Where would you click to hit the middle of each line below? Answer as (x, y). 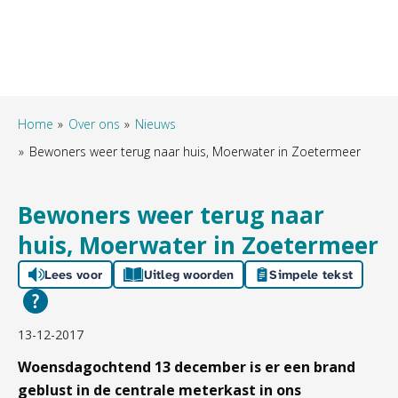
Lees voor (73, 275)
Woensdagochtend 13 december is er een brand (187, 367)
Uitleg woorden (189, 275)
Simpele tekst (311, 275)
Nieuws (155, 124)
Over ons (94, 124)
